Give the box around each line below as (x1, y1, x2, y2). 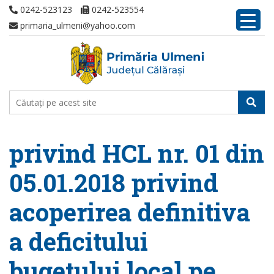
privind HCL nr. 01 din (9, 137, 264, 169)
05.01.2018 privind (9, 166, 218, 199)
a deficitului (9, 225, 148, 257)
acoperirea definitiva (9, 196, 250, 228)
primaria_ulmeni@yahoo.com (18, 20, 135, 31)
